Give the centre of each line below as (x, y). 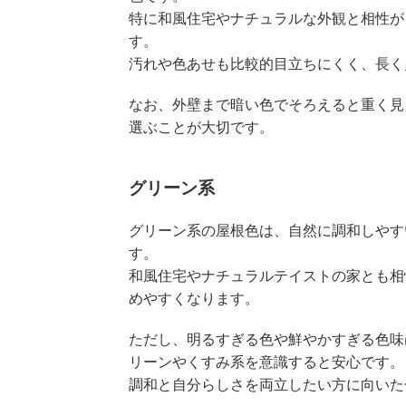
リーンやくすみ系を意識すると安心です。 (266, 362)
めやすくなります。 (194, 298)
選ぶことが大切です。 (201, 127)
